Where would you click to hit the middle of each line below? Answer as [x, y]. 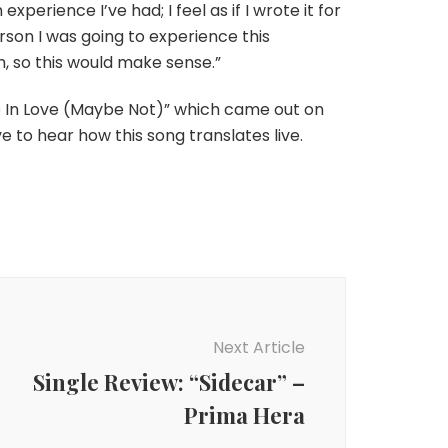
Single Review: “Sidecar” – [169, 382]
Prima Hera [244, 415]
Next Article [259, 347]
